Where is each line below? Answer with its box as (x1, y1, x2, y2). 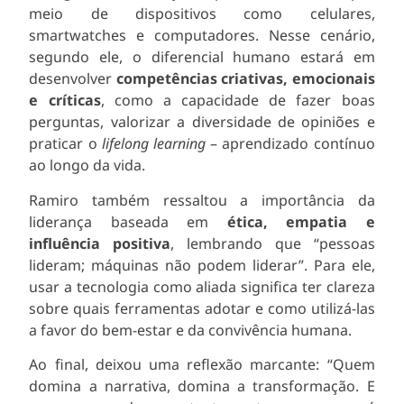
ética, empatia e (226, 211, 375, 232)
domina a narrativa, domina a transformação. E (29, 376, 375, 397)
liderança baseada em (29, 211, 227, 232)
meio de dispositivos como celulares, (29, 4, 375, 24)
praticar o (29, 133, 102, 154)
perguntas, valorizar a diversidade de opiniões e (29, 112, 375, 133)
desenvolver (29, 69, 116, 89)
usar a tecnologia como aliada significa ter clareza (29, 276, 375, 297)
